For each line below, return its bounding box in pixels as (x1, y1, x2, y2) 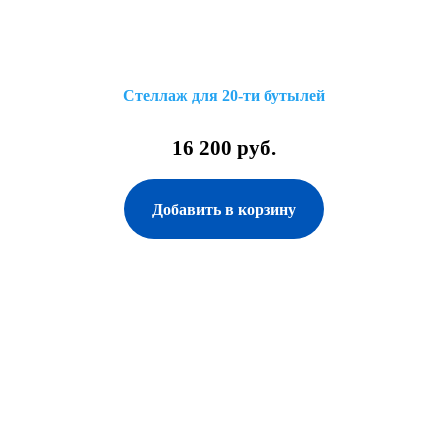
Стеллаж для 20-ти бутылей (123, 87, 325, 104)
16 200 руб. (172, 136, 276, 160)
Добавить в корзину (152, 201, 296, 218)
